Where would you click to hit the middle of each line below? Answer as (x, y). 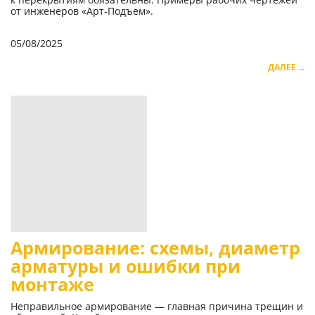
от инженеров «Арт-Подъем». (82, 11)
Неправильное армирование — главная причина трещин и (157, 307)
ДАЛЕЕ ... (286, 67)
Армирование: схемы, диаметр (155, 248)
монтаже (52, 285)
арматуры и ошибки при (126, 266)
